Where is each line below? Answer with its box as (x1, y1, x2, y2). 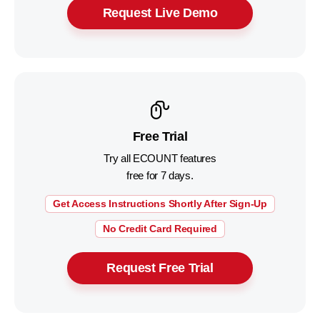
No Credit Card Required (103, 223, 217, 234)
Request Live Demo (102, 6, 218, 20)
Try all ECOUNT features (104, 152, 216, 164)
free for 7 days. (126, 169, 194, 181)
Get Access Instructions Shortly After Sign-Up (53, 198, 267, 209)
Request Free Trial (106, 261, 214, 275)
